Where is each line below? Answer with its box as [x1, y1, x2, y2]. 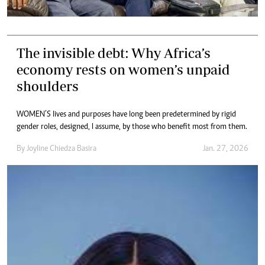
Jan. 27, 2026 [203, 145, 248, 154]
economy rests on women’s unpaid [17, 62, 230, 78]
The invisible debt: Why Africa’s [17, 45, 211, 62]
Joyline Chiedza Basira [27, 145, 96, 154]
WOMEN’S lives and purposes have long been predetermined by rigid [17, 111, 236, 119]
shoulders [17, 78, 79, 95]
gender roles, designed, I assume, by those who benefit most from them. [17, 123, 247, 132]
